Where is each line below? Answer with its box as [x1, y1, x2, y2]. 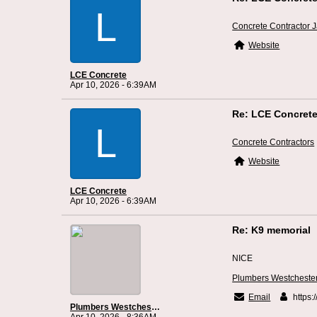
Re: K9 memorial [232, 224, 311, 236]
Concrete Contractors [232, 137, 315, 147]
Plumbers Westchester [151, 302, 160, 312]
